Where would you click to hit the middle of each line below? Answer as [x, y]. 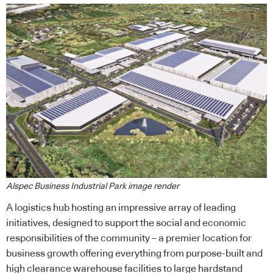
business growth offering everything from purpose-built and [134, 253]
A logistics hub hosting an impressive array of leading [121, 207]
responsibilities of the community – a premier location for [129, 238]
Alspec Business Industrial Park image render [93, 186]
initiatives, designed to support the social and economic [126, 223]
